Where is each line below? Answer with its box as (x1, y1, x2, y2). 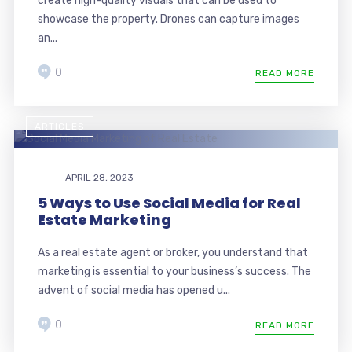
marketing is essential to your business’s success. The (37, 264, 311, 278)
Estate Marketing (37, 209, 171, 229)
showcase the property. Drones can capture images (37, 12, 299, 26)
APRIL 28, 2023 (64, 171, 134, 183)
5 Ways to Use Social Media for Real (37, 192, 301, 213)
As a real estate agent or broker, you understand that (37, 245, 308, 259)
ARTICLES (34, 120, 85, 132)
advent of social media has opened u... (37, 283, 230, 297)
